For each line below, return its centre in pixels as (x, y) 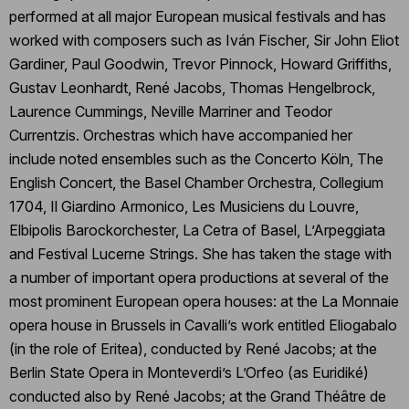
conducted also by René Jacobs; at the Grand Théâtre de (198, 396)
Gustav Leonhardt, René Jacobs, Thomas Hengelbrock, (192, 87)
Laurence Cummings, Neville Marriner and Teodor (171, 111)
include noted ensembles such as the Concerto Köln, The (196, 158)
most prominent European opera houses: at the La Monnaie (204, 301)
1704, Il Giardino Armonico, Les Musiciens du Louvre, (184, 206)
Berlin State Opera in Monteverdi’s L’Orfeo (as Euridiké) (189, 372)
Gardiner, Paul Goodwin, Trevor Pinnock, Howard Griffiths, (200, 63)
